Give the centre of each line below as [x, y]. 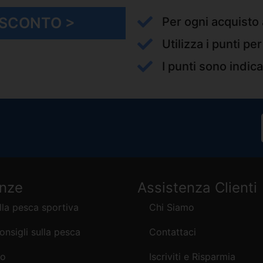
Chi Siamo [172, 208]
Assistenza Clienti [197, 188]
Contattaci [173, 232]
